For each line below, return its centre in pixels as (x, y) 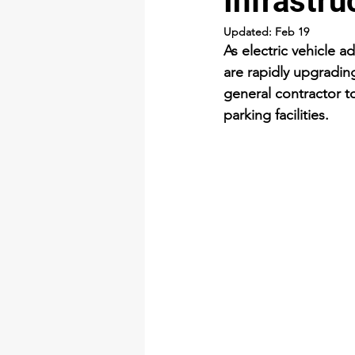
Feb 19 (292, 32)
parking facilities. (276, 115)
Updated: (249, 32)
